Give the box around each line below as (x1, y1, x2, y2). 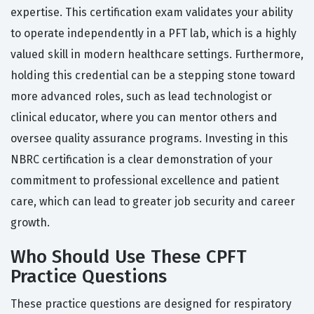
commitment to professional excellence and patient (11, 174, 279, 188)
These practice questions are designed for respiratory (11, 297, 292, 311)
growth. (11, 216, 50, 230)
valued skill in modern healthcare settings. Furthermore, (11, 48, 303, 62)
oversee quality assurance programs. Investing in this (11, 132, 288, 146)
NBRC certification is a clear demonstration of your (11, 153, 273, 167)
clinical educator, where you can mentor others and (11, 111, 278, 125)
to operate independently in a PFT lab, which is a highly (11, 27, 296, 41)
